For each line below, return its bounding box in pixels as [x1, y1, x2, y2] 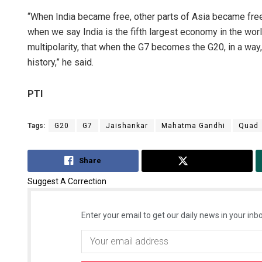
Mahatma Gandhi [161, 122, 225, 130]
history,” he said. [27, 57, 94, 68]
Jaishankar [106, 122, 148, 130]
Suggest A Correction [27, 176, 106, 186]
